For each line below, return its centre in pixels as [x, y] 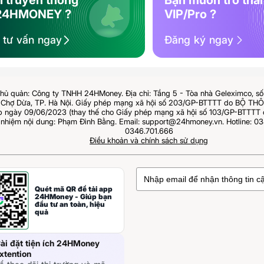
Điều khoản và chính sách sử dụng [149, 141]
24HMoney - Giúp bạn [74, 197]
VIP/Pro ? [191, 14]
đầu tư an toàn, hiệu [70, 204]
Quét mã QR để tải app [74, 189]
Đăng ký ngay [199, 40]
